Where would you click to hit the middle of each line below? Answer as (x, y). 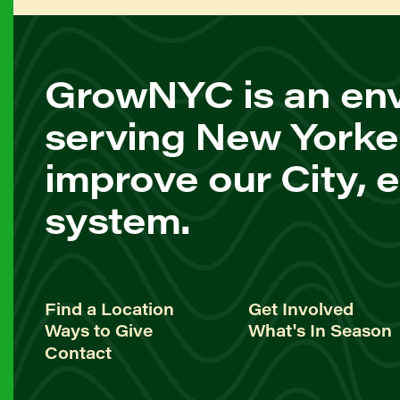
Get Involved (300, 308)
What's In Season (320, 331)
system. (117, 219)
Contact (78, 353)
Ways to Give (99, 331)
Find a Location (109, 308)
